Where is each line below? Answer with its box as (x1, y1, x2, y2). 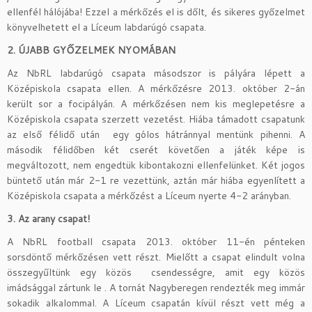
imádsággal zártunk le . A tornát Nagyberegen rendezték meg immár (7, 280, 305, 295)
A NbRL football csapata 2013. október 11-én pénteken (7, 234, 305, 249)
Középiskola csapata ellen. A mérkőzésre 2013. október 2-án (7, 81, 305, 95)
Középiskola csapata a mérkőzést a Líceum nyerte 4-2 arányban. (7, 188, 291, 203)
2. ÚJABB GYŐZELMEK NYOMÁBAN (7, 42, 175, 57)
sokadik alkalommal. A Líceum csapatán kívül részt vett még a (7, 295, 305, 310)
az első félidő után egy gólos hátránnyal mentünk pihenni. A (7, 127, 305, 141)
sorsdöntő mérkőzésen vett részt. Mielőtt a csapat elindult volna (7, 249, 305, 264)
